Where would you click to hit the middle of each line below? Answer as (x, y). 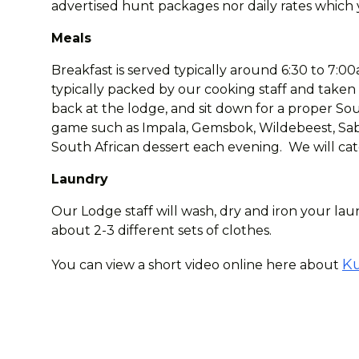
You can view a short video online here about (197, 265)
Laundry (80, 179)
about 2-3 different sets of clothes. (163, 230)
